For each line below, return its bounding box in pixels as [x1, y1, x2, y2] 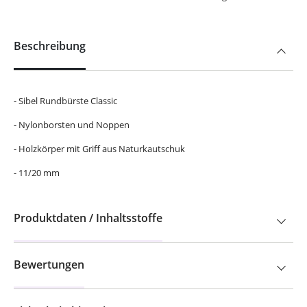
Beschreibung [14, 38, 86, 53]
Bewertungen [14, 257, 84, 272]
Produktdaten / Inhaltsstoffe [14, 210, 162, 225]
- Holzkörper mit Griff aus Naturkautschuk [14, 143, 185, 155]
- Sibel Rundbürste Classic [14, 95, 117, 107]
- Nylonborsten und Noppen [14, 119, 130, 131]
